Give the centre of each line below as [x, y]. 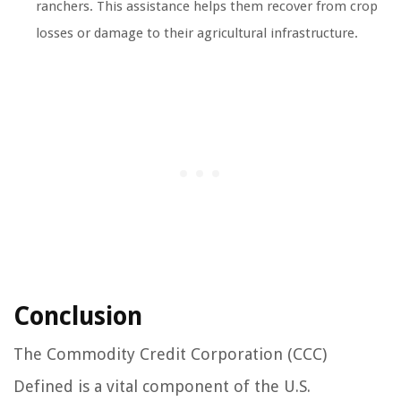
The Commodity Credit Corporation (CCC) [170, 354]
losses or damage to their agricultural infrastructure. [197, 34]
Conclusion [78, 317]
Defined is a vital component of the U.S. [162, 387]
